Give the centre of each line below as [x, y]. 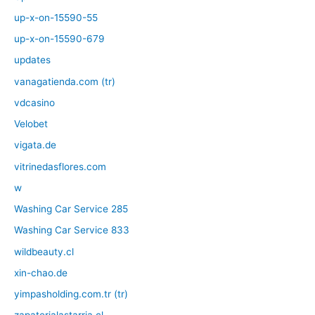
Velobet [31, 124]
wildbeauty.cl [44, 251]
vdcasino [34, 102]
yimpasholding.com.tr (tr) [71, 294]
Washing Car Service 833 [72, 230]
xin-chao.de [41, 272]
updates [32, 60]
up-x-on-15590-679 [59, 39]
